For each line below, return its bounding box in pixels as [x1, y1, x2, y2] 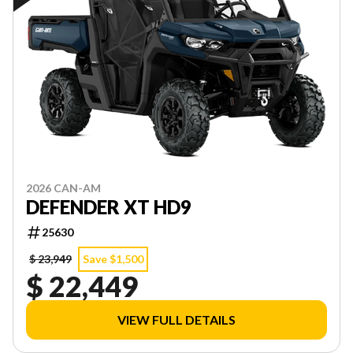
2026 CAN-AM [26, 181, 101, 195]
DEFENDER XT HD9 [26, 195, 191, 219]
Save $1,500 [83, 252, 143, 266]
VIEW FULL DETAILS [117, 312, 236, 328]
